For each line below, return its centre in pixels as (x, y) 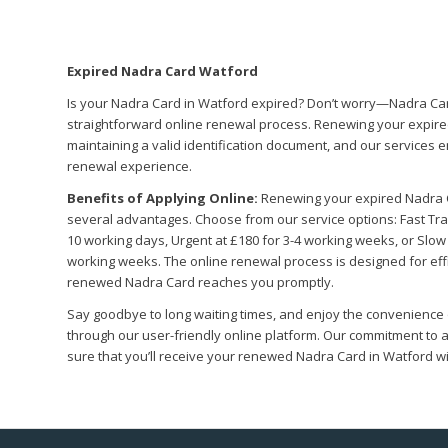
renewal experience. (129, 166)
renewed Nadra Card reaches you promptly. (200, 282)
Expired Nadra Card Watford (162, 71)
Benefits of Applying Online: (162, 198)
